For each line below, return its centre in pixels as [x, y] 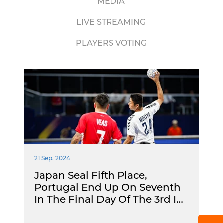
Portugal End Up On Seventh [108, 187]
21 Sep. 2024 [52, 158]
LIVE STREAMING [111, 22]
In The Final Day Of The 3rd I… [109, 199]
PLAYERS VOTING [111, 43]
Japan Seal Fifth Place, [91, 175]
